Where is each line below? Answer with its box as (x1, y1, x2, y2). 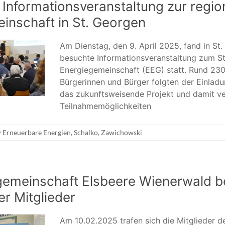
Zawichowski (101, 128, 142, 137)
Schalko (74, 128, 98, 137)
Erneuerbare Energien (3, 128, 71, 137)
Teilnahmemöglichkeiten (60, 100, 151, 111)
